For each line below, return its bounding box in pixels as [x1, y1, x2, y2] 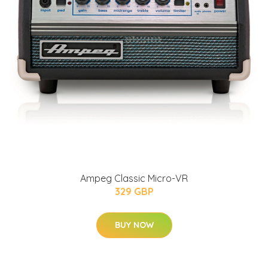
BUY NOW [114, 219, 154, 230]
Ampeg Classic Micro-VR [80, 172, 188, 184]
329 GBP [114, 185, 154, 197]
